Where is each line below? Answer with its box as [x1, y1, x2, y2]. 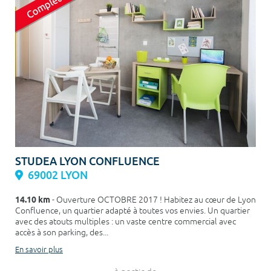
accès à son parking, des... [15, 227, 108, 238]
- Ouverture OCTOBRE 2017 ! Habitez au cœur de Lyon [50, 195, 256, 206]
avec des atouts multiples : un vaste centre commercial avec [15, 217, 236, 227]
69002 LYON [28, 168, 88, 183]
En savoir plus [15, 245, 63, 255]
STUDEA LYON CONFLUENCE [15, 154, 160, 169]
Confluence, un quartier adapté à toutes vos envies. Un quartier [15, 206, 250, 217]
